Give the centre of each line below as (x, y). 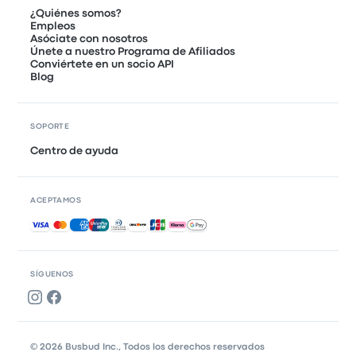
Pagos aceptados (76, 224)
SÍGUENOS (52, 274)
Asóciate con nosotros (89, 39)
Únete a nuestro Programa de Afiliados (133, 51)
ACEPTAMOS (56, 200)
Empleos (53, 26)
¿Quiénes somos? (76, 13)
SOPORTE (50, 126)
